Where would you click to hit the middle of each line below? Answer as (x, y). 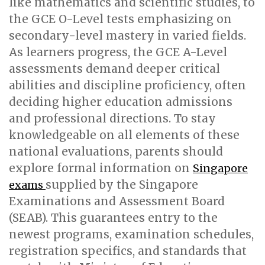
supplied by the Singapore (122, 185)
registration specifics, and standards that (128, 251)
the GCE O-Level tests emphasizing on (120, 19)
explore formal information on (101, 168)
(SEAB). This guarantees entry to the (113, 218)
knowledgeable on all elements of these (124, 135)
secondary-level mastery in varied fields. (127, 35)
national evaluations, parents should (116, 151)
